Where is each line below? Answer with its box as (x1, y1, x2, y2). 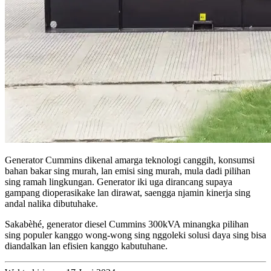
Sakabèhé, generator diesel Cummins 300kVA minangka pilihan (5, 218, 249, 229)
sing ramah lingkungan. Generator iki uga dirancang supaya (5, 176, 232, 187)
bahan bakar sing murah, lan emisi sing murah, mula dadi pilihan (5, 165, 250, 176)
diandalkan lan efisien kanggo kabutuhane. (5, 240, 168, 251)
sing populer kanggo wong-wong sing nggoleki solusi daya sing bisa (5, 229, 266, 240)
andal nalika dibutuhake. (5, 198, 98, 209)
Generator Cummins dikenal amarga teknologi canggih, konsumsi (5, 154, 255, 165)
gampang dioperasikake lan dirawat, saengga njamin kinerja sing (5, 187, 250, 198)
